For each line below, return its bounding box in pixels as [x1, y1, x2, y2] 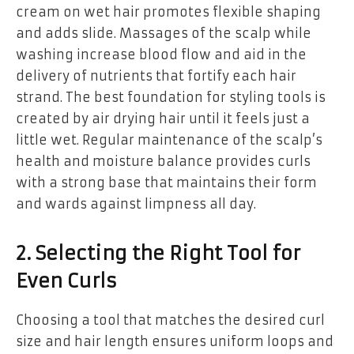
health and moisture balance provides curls [16, 153, 311, 169]
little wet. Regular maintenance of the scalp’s [16, 131, 322, 148]
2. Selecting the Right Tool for [16, 242, 300, 266]
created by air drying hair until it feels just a [16, 110, 310, 126]
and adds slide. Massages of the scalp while [16, 24, 311, 41]
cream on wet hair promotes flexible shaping [16, 3, 321, 20]
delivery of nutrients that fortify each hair [16, 67, 296, 84]
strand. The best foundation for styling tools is [16, 88, 326, 105]
